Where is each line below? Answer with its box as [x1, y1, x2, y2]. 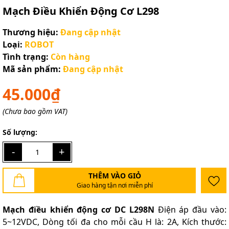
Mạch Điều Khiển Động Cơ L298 [3, 4, 159, 18]
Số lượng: [3, 127, 37, 137]
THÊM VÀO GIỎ [88, 171, 141, 180]
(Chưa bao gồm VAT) [3, 106, 67, 116]
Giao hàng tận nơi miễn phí [76, 181, 153, 190]
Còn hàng [51, 51, 90, 62]
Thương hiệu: [3, 27, 58, 38]
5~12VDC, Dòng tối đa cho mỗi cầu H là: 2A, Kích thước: [3, 216, 226, 227]
